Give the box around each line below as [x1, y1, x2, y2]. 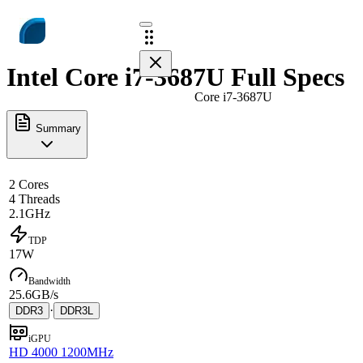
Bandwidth [28, 275, 70, 287]
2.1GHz [9, 206, 50, 220]
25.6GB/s [9, 287, 58, 301]
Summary [32, 122, 81, 135]
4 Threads [9, 191, 60, 206]
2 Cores [9, 177, 49, 191]
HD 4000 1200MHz [9, 344, 113, 359]
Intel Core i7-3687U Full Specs [6, 62, 344, 92]
